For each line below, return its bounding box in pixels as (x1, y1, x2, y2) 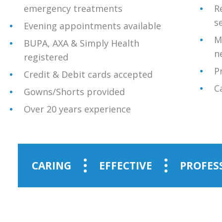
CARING (32, 159, 71, 172)
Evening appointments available (24, 20, 161, 32)
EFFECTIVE (99, 159, 152, 172)
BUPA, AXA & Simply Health (24, 37, 139, 49)
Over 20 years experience (24, 103, 131, 115)
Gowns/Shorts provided (24, 86, 125, 98)
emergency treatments (24, 2, 122, 14)
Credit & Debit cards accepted (24, 68, 153, 80)
